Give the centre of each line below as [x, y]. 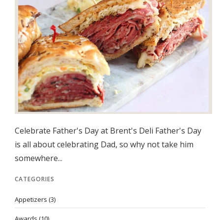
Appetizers [31, 199]
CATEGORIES [35, 179]
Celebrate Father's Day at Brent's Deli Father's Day [108, 131]
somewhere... [39, 158]
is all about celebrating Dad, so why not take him [104, 144]
